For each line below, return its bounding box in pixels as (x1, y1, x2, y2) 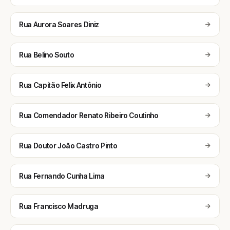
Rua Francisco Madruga (19, 202, 99, 210)
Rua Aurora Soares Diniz (19, 20, 99, 29)
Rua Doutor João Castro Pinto (19, 141, 118, 150)
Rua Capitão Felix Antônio (19, 81, 102, 89)
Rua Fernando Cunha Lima (19, 171, 105, 180)
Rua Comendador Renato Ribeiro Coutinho (19, 111, 159, 120)
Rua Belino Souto (19, 50, 74, 59)
